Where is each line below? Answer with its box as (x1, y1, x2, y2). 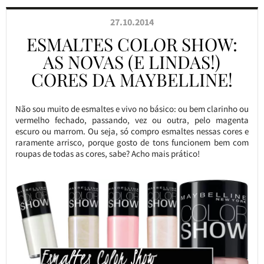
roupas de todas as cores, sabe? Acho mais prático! (15, 148, 200, 159)
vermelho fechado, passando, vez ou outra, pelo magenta (15, 114, 249, 126)
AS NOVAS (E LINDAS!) (43, 50, 221, 74)
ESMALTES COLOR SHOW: (26, 32, 237, 56)
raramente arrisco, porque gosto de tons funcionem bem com (15, 137, 249, 148)
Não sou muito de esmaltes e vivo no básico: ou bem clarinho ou (15, 103, 249, 114)
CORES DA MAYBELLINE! (31, 68, 233, 91)
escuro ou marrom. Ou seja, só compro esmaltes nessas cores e (15, 126, 249, 137)
